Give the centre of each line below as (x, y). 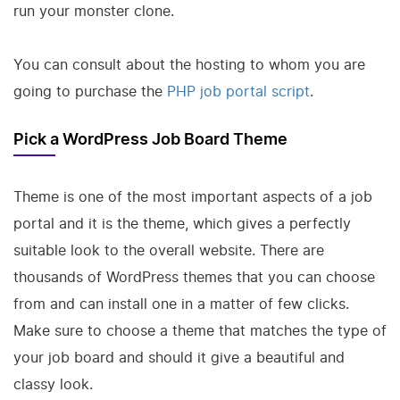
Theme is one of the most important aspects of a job (193, 196)
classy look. (53, 384)
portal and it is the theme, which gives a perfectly (182, 223)
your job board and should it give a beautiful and (179, 357)
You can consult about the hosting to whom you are (189, 64)
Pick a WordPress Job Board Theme (152, 140)
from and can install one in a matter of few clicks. (181, 304)
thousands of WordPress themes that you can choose (194, 277)
